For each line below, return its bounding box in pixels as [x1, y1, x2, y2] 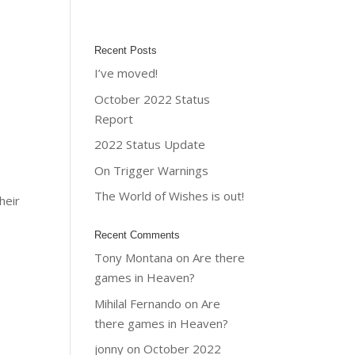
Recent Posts [94, 44, 158, 56]
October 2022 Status [94, 90, 211, 107]
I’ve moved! [94, 65, 158, 81]
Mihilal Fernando [94, 295, 182, 311]
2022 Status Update [94, 136, 206, 152]
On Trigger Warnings [94, 162, 209, 178]
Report [94, 110, 134, 127]
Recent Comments [94, 229, 181, 241]
